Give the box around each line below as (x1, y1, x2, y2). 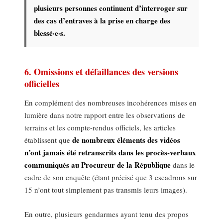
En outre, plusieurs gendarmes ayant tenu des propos (24, 209, 189, 220)
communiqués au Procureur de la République (24, 159, 171, 171)
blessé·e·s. (34, 27, 66, 39)
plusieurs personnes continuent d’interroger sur (34, 2, 188, 14)
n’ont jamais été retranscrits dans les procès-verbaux (24, 147, 197, 158)
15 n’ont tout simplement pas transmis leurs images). (24, 185, 188, 195)
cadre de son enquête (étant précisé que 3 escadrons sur (24, 172, 198, 183)
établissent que (24, 135, 73, 145)
